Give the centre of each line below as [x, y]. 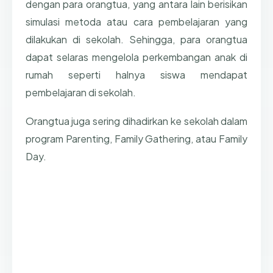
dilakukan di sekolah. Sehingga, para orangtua [136, 40]
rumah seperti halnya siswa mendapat [136, 75]
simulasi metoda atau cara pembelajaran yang [136, 22]
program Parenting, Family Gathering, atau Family [136, 138]
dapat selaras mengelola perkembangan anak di [136, 57]
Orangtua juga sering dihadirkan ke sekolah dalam [136, 121]
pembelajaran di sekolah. [80, 93]
